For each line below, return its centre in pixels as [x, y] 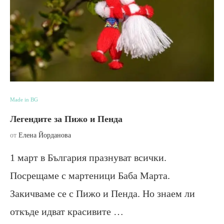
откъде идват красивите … [67, 211]
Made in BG [24, 99]
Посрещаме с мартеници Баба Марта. [90, 175]
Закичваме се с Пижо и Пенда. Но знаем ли [102, 193]
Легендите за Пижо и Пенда [66, 119]
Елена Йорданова [45, 135]
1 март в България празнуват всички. [88, 157]
